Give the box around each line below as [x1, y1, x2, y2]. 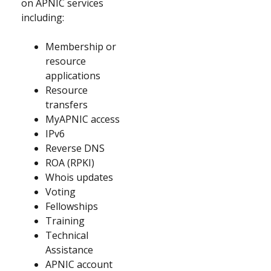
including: [21, 11, 64, 24]
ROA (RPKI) [45, 156, 94, 169]
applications [45, 69, 100, 82]
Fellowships [45, 200, 98, 213]
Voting [45, 185, 76, 198]
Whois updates [45, 171, 113, 184]
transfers [45, 98, 88, 111]
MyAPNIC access [45, 113, 120, 126]
